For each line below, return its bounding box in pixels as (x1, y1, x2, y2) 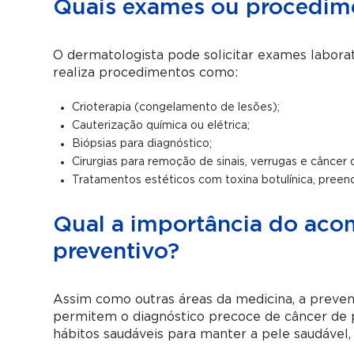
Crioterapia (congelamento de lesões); (72, 102, 281, 113)
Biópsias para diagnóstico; (72, 138, 213, 149)
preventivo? (53, 241, 180, 263)
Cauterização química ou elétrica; (72, 120, 250, 131)
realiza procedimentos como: (53, 66, 239, 79)
